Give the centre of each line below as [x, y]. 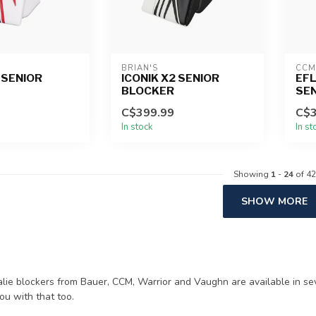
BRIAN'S [139, 68]
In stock [137, 127]
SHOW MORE [274, 201]
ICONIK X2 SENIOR [170, 78]
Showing [252, 174]
